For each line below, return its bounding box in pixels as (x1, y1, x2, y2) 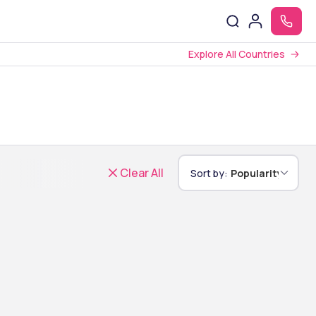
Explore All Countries (188, 47, 285, 61)
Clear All (120, 165, 164, 181)
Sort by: (190, 166, 228, 180)
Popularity (230, 166, 283, 180)
